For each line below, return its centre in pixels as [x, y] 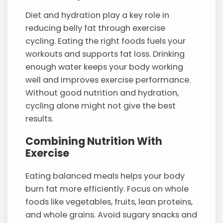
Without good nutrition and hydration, [102, 93]
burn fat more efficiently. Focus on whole [107, 189]
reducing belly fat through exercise [96, 28]
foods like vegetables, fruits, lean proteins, [109, 202]
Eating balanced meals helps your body [105, 176]
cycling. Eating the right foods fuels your [106, 41]
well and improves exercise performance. [108, 80]
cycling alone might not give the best [101, 106]
